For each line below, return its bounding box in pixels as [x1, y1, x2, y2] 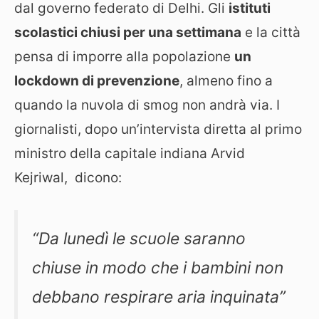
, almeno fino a [179, 72, 273, 89]
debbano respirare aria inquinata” [32, 287, 286, 308]
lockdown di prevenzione [14, 72, 179, 89]
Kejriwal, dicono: [14, 169, 122, 186]
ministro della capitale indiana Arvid [14, 145, 245, 162]
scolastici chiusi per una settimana [14, 23, 241, 41]
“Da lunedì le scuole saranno [32, 229, 246, 249]
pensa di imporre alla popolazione [14, 48, 234, 65]
